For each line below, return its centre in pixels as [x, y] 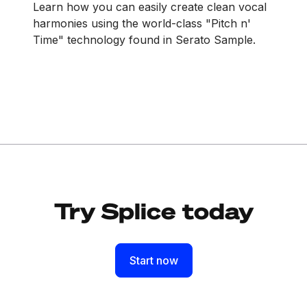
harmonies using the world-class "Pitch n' [142, 23]
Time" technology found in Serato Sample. [144, 39]
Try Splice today [153, 210]
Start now [153, 260]
